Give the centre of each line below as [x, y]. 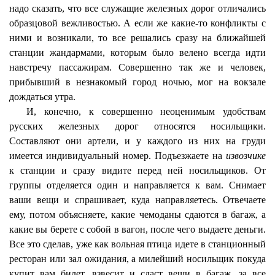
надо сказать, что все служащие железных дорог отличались [137, 8]
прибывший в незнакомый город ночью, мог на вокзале [137, 82]
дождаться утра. [42, 97]
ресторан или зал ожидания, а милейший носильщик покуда [137, 259]
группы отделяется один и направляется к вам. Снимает [137, 185]
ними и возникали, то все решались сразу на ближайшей [137, 38]
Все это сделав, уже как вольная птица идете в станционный [137, 244]
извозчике [246, 156]
